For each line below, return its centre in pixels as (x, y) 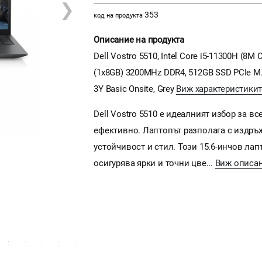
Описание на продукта (139, 39)
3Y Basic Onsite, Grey (135, 89)
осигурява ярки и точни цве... (154, 163)
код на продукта (118, 15)
